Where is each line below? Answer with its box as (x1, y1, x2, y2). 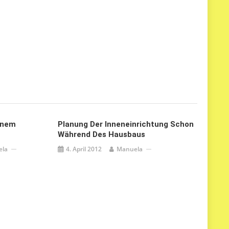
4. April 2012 (65, 145, 102, 153)
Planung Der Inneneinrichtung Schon (57, 120, 194, 129)
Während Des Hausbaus (57, 130, 145, 139)
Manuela (116, 145, 143, 153)
